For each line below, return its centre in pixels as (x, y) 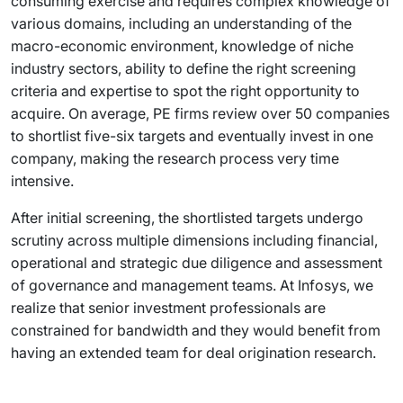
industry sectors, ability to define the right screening (184, 68)
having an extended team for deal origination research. (193, 353)
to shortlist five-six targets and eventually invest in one (192, 136)
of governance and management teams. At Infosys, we (192, 285)
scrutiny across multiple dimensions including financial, (194, 240)
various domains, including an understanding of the (181, 23)
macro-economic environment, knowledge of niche (182, 46)
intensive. (42, 181)
